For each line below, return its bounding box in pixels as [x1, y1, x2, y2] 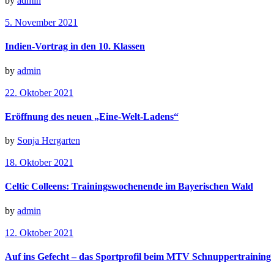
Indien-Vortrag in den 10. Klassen [5, 41, 145, 52]
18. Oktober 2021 [5, 157, 73, 168]
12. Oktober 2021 [5, 227, 73, 238]
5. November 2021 [5, 17, 78, 28]
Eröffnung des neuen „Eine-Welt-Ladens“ [5, 111, 179, 122]
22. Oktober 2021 [5, 87, 73, 98]
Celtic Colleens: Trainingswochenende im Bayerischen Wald [5, 181, 253, 192]
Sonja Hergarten [17, 135, 80, 146]
